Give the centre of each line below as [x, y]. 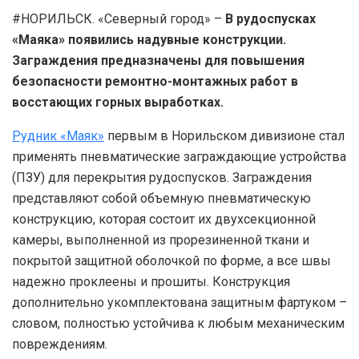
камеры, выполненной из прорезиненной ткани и [161, 240]
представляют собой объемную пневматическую [161, 198]
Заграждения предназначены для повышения [158, 60]
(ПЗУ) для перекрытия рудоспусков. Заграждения [162, 177]
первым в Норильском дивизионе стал [224, 135]
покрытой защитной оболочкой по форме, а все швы [171, 260]
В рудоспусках [270, 18]
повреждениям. [60, 344]
